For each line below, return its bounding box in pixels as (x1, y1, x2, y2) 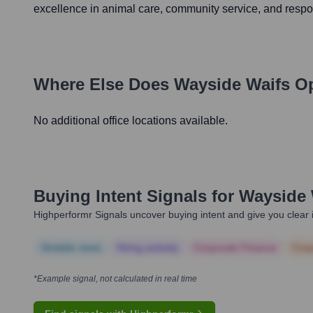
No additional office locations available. (34, 115, 228, 127)
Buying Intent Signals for (34, 187, 234, 206)
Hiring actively (117, 242, 178, 254)
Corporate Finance (194, 242, 277, 254)
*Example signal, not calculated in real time (34, 274, 197, 284)
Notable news (41, 242, 101, 254)
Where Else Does (34, 75, 174, 94)
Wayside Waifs (174, 75, 290, 94)
